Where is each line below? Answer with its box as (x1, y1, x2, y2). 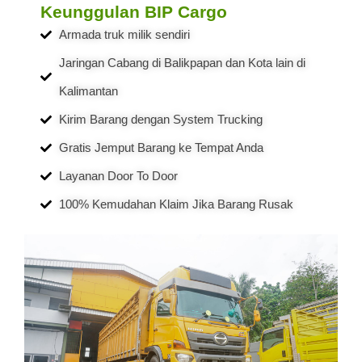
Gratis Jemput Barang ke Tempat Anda (58, 141, 263, 155)
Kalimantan (58, 84, 118, 99)
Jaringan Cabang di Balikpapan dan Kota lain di (58, 56, 305, 70)
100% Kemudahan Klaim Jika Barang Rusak (58, 197, 293, 212)
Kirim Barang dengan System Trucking (58, 112, 263, 127)
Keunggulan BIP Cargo (40, 2, 227, 22)
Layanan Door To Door (58, 169, 178, 183)
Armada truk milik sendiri (58, 27, 190, 42)
